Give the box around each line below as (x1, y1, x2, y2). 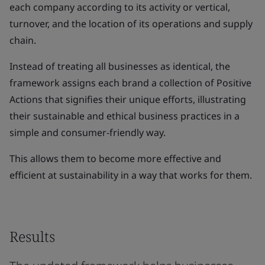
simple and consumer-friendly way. (9, 126, 166, 139)
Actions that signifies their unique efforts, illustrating (9, 93, 246, 106)
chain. (9, 34, 36, 47)
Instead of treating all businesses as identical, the (9, 60, 230, 73)
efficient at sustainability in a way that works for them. (9, 169, 252, 182)
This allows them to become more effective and (9, 152, 221, 165)
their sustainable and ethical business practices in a (9, 109, 240, 122)
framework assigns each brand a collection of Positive (9, 76, 251, 89)
